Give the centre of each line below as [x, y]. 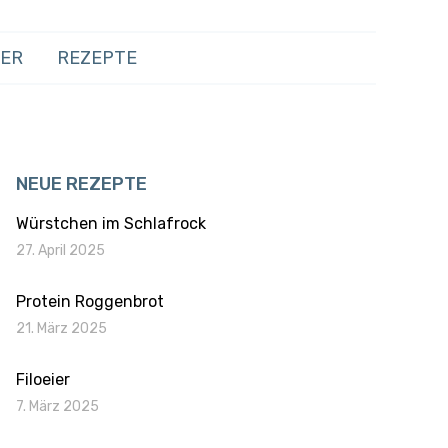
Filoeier [43, 379]
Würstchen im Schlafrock [111, 223]
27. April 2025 [60, 250]
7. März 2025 [57, 406]
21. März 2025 [61, 328]
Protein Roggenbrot [90, 301]
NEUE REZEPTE [81, 184]
